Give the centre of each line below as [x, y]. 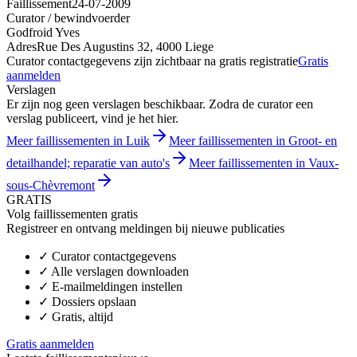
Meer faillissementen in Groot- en [253, 140]
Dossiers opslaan [94, 301]
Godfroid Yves [43, 32]
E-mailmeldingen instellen [117, 286]
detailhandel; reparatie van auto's [88, 163]
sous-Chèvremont [51, 185]
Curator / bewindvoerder [68, 18]
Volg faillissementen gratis [72, 214]
